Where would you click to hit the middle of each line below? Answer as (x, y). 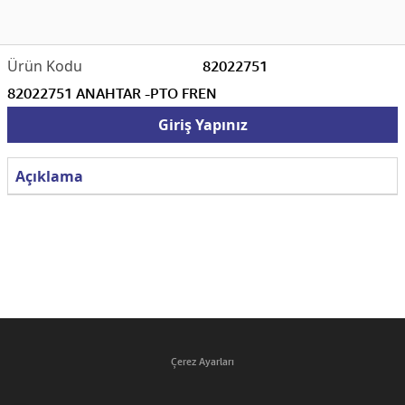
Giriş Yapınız (202, 125)
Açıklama (49, 176)
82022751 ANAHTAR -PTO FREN (112, 93)
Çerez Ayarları (202, 361)
